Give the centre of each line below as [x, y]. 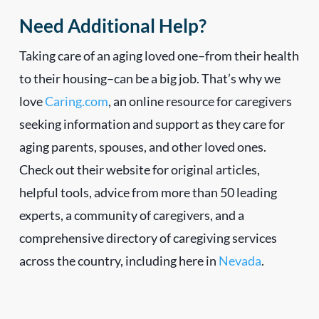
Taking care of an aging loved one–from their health [159, 55]
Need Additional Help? [113, 25]
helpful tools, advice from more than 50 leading [148, 192]
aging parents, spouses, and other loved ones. [142, 146]
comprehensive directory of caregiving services [148, 237]
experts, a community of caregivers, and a [131, 215]
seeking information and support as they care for [152, 124]
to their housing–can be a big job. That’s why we [150, 78]
